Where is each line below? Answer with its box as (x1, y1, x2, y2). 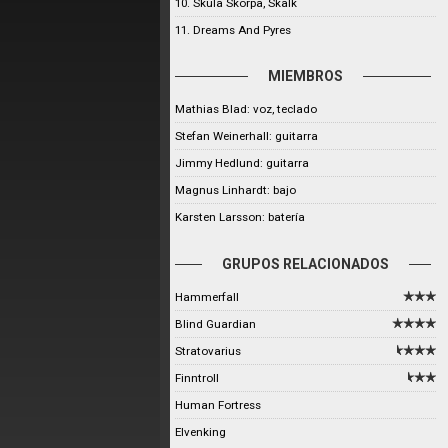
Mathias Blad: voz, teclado (175, 102, 317, 116)
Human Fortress (175, 398, 261, 412)
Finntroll (175, 371, 219, 385)
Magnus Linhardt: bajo (175, 183, 296, 197)
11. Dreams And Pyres (175, 23, 291, 37)
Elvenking (175, 425, 226, 439)
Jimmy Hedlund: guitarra (175, 156, 309, 170)
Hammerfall (175, 290, 239, 304)
